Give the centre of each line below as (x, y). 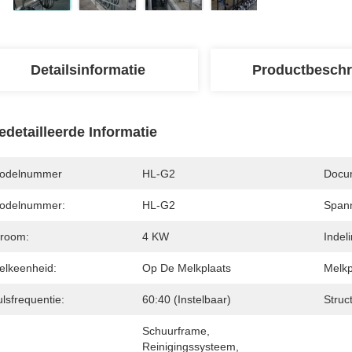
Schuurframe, (176, 331)
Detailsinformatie (88, 70)
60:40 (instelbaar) (187, 299)
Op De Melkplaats (187, 268)
